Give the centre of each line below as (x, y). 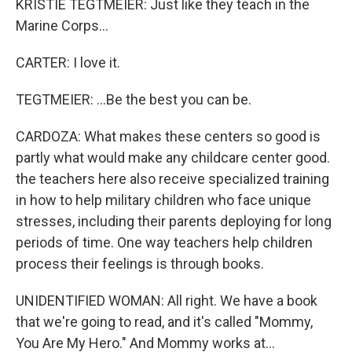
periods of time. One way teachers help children (164, 242)
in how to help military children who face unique (163, 200)
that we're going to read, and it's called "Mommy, (164, 322)
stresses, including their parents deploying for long (174, 221)
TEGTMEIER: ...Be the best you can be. (134, 99)
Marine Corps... (62, 26)
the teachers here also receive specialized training (172, 179)
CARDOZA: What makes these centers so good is (168, 136)
